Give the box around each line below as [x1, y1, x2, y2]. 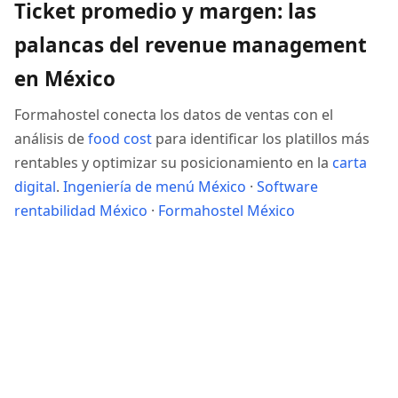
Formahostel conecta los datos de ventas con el [14, 105, 333, 124]
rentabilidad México [14, 201, 147, 220]
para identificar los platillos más [152, 129, 370, 148]
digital [14, 177, 56, 196]
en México [14, 65, 115, 92]
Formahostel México [158, 201, 295, 220]
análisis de [14, 129, 88, 148]
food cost [88, 129, 152, 148]
